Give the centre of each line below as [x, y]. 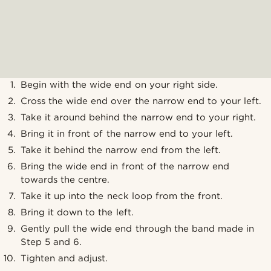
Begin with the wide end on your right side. [119, 84]
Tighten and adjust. [64, 258]
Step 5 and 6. [51, 242]
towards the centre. [65, 179]
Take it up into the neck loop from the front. [122, 196]
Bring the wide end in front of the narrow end [125, 166]
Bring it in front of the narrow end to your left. [127, 133]
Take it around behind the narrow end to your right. [138, 117]
